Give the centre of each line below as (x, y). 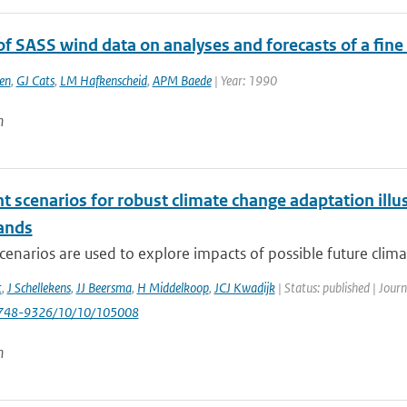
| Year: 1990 (244, 80)
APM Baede (182, 80)
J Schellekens (39, 288)
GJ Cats (35, 80)
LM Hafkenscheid (103, 80)
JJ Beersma (104, 288)
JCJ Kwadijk (244, 288)
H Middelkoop (173, 288)
